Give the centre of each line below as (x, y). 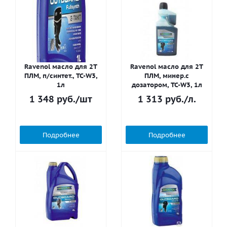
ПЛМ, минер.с (167, 76)
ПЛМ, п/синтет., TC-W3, (61, 76)
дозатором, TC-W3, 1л (167, 85)
